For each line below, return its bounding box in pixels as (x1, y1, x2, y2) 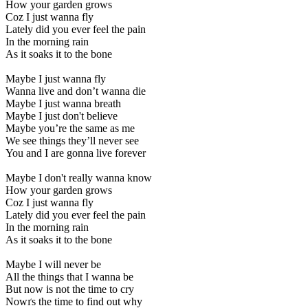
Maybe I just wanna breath (5, 98, 121, 110)
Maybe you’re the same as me (5, 122, 135, 135)
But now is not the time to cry (5, 283, 134, 296)
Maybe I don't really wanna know (5, 172, 152, 184)
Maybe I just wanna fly (5, 73, 106, 85)
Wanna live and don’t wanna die (5, 85, 146, 98)
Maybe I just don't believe (5, 110, 118, 122)
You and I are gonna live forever (5, 147, 146, 159)
